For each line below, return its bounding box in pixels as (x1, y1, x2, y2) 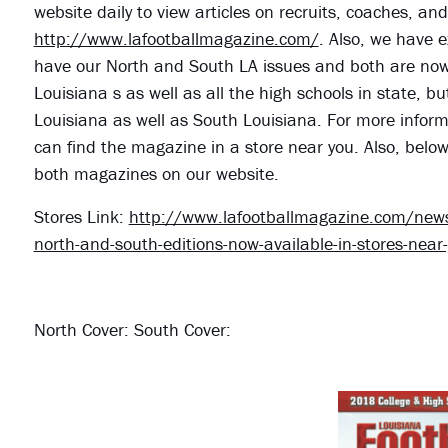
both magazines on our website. (33, 162, 279, 186)
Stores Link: (33, 205, 129, 229)
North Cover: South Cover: (33, 318, 231, 342)
